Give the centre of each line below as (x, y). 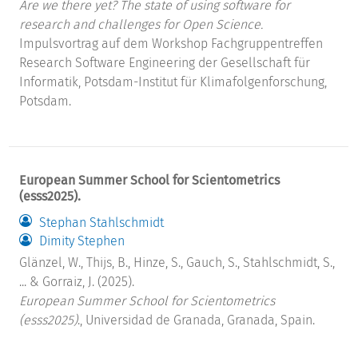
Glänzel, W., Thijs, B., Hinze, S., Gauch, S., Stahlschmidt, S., (177, 262)
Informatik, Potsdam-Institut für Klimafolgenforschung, (173, 82)
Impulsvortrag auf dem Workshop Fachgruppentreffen (171, 44)
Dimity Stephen (82, 241)
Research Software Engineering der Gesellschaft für (165, 63)
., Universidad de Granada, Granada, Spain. (197, 320)
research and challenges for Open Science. (141, 25)
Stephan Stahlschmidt (102, 222)
